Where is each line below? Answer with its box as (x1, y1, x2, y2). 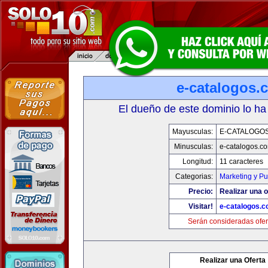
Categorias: (175, 172, 213, 181)
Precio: (188, 187, 213, 196)
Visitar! (188, 202, 213, 211)
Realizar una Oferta (200, 256, 266, 264)
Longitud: (182, 157, 213, 166)
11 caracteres (219, 157, 263, 166)
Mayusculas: (172, 127, 213, 136)
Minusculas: (173, 142, 213, 151)
